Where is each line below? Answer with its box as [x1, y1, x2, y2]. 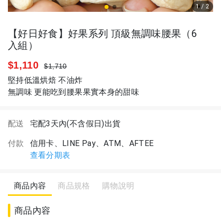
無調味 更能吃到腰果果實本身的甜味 [8, 87, 139, 97]
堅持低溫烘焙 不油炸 [8, 75, 83, 85]
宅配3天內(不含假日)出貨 [30, 119, 121, 128]
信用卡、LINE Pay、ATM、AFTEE [30, 139, 154, 148]
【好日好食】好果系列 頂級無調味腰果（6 [8, 28, 197, 39]
